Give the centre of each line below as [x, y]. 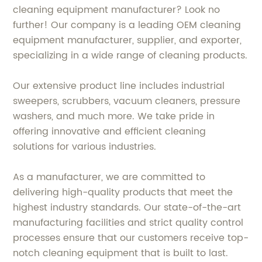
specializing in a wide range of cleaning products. [130, 56]
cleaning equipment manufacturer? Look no [117, 10]
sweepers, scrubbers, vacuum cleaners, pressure [127, 101]
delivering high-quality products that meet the [123, 192]
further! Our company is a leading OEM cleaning [127, 25]
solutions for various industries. [85, 147]
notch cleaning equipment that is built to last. [121, 253]
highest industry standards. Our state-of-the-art [127, 208]
